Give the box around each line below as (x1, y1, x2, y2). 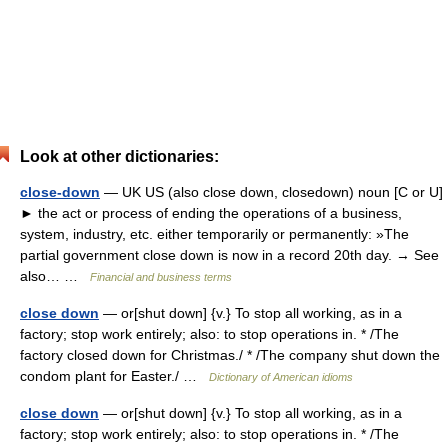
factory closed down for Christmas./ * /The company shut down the (20, 347, 440, 363)
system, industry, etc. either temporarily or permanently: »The (20, 226, 409, 242)
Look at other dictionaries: (20, 148, 219, 165)
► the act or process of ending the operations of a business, (20, 205, 402, 221)
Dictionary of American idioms (209, 371, 353, 383)
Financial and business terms (90, 271, 232, 283)
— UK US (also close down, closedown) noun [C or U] (100, 184, 443, 200)
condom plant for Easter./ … (20, 368, 209, 384)
